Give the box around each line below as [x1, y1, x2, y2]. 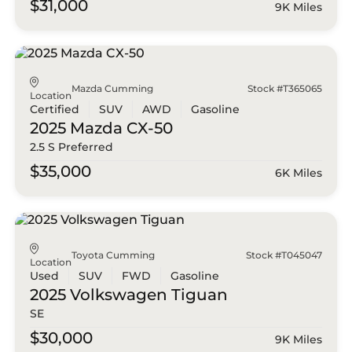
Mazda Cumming [71, 82, 154, 95]
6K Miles [274, 166, 322, 181]
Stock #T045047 [245, 248, 322, 261]
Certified [30, 102, 80, 117]
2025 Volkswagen [30, 284, 168, 304]
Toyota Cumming [71, 248, 156, 261]
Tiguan [167, 284, 229, 304]
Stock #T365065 [247, 82, 322, 95]
